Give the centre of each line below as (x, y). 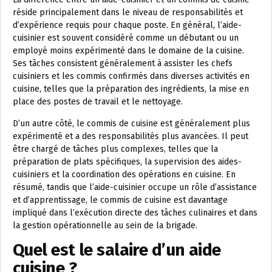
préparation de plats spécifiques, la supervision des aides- (127, 162)
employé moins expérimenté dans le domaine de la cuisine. (128, 51)
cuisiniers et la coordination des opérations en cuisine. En (124, 175)
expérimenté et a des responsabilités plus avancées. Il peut (131, 137)
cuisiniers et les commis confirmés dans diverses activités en (131, 76)
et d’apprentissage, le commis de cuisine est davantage (120, 200)
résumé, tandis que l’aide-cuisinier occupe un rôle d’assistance (135, 188)
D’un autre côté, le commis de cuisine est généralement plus (131, 124)
